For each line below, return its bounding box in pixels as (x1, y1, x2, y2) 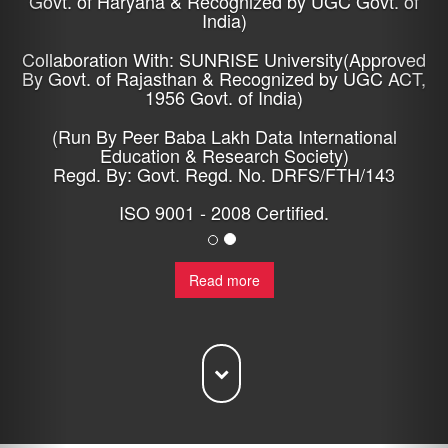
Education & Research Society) (99, 142, 349, 168)
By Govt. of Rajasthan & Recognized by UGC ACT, (22, 65, 426, 91)
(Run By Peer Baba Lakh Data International (51, 123, 397, 149)
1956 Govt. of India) (145, 84, 303, 110)
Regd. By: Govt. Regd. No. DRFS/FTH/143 (53, 161, 395, 187)
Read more (188, 270, 260, 290)
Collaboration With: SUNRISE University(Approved (22, 46, 426, 72)
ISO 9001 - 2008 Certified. (119, 199, 329, 225)
